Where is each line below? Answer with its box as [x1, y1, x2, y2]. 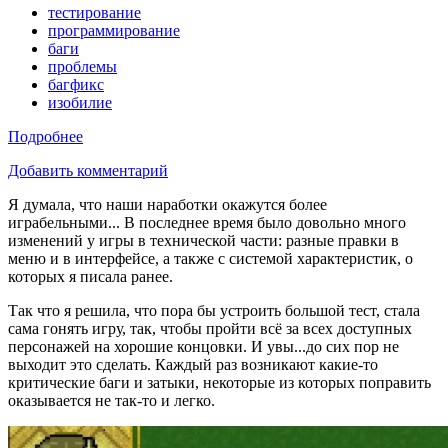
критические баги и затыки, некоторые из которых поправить [8, 373, 431, 391]
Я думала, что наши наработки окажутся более [8, 195, 327, 213]
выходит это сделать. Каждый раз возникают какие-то [8, 355, 378, 373]
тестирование [48, 3, 141, 21]
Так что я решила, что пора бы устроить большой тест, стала [8, 301, 420, 319]
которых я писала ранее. [8, 267, 177, 285]
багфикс [48, 75, 104, 93]
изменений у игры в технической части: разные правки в [8, 231, 399, 249]
